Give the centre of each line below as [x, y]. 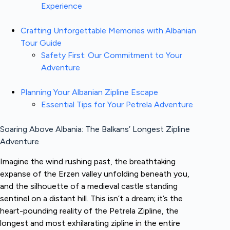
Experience [62, 6]
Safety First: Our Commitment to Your [112, 55]
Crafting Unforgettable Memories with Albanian [108, 31]
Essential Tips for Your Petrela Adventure [117, 104]
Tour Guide [41, 43]
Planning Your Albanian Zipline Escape [89, 92]
